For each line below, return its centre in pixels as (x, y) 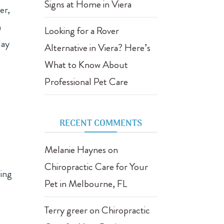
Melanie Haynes (75, 150)
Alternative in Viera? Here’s (98, 48)
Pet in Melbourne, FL (86, 184)
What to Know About (86, 65)
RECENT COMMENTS (100, 124)
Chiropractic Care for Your (96, 167)
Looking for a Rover (82, 31)
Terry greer (66, 210)
